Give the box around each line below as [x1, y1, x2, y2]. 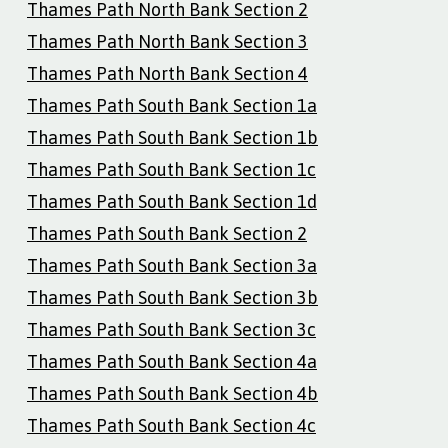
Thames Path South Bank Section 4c [27, 414, 316, 436]
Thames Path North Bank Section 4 [27, 62, 308, 84]
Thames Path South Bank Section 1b [27, 126, 318, 148]
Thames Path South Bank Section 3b [27, 286, 318, 308]
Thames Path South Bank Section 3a [27, 254, 317, 276]
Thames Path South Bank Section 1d [27, 190, 317, 212]
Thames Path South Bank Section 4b [27, 382, 318, 404]
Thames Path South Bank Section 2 [27, 222, 307, 244]
